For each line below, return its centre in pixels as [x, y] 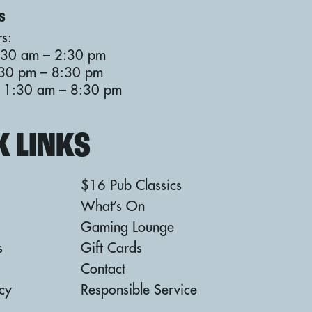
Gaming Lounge [127, 227]
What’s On [113, 206]
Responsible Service [139, 289]
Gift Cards [111, 248]
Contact [103, 268]
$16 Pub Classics [131, 185]
